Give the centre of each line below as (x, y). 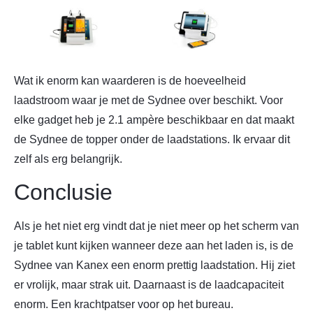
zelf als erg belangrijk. (68, 159)
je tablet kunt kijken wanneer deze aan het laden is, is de (154, 246)
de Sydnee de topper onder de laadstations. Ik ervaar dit (152, 139)
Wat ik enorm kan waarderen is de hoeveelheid (130, 80)
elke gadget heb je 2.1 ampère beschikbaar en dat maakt (154, 119)
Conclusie (63, 192)
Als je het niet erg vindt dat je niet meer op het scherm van (156, 226)
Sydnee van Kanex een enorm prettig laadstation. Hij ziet (154, 265)
